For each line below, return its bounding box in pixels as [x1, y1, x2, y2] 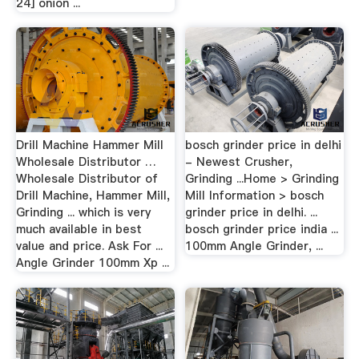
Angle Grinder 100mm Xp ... [15, 255, 169, 271]
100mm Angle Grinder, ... [185, 238, 324, 254]
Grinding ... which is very [15, 204, 151, 220]
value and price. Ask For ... [15, 238, 163, 254]
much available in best [15, 221, 142, 237]
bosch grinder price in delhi [185, 137, 342, 153]
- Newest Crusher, [185, 154, 293, 170]
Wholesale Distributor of [15, 171, 158, 187]
